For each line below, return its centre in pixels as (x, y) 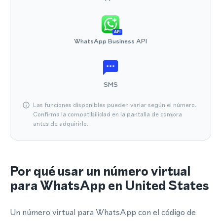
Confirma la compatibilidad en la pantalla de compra (108, 114)
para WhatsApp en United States (110, 185)
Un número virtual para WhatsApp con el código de (103, 212)
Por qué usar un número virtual (100, 171)
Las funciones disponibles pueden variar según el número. (115, 105)
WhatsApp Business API (110, 41)
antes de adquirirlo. (61, 124)
